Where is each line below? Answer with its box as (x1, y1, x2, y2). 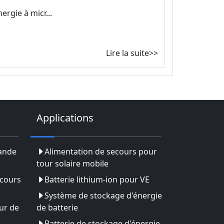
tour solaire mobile (36, 157, 108, 169)
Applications (36, 110, 93, 124)
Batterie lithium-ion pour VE (44, 173, 149, 185)
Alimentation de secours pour (44, 145, 157, 157)
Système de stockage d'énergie (44, 189, 162, 201)
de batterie (36, 201, 78, 213)
